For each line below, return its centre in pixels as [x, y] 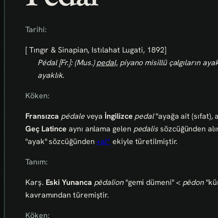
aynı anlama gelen [100, 129]
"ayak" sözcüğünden [61, 142]
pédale [73, 116]
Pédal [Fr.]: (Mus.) [67, 63]
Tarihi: [36, 30]
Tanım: [36, 162]
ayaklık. [51, 75]
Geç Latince [46, 129]
